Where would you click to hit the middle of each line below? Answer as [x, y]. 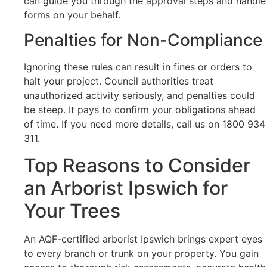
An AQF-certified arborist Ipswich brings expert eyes [143, 239]
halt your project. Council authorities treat [119, 81]
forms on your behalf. [72, 15]
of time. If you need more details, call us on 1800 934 [145, 124]
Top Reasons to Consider [137, 165]
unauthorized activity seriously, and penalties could [139, 96]
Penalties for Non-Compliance [143, 40]
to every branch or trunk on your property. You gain [141, 253]
